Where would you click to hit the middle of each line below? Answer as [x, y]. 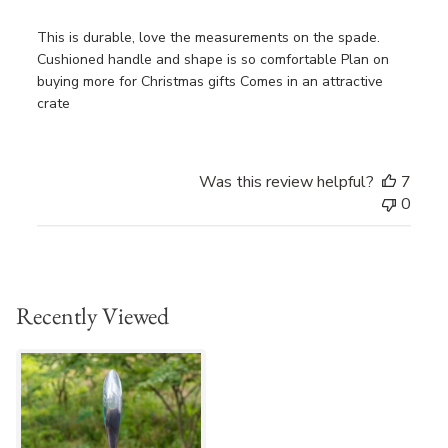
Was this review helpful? [287, 181]
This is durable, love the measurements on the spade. [208, 37]
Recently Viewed [92, 315]
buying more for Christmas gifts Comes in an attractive [209, 81]
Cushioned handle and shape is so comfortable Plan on [212, 59]
